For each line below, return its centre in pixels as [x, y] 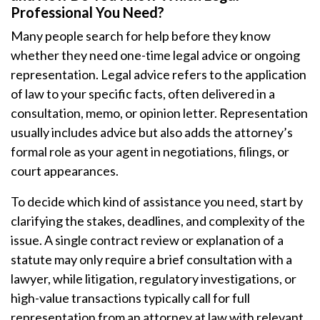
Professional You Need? [87, 12]
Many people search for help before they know [141, 36]
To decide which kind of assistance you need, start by [157, 201]
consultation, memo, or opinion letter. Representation [159, 113]
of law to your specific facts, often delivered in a [143, 94]
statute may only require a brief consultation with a [151, 259]
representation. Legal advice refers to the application [159, 74]
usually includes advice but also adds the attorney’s [152, 132]
